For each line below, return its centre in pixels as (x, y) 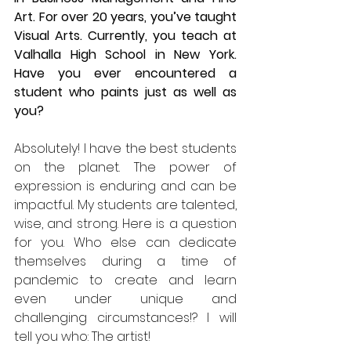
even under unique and (125, 299)
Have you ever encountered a (125, 73)
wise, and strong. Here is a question (125, 224)
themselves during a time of (125, 261)
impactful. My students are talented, (125, 205)
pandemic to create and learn (125, 280)
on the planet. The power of (125, 167)
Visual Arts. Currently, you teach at (125, 36)
